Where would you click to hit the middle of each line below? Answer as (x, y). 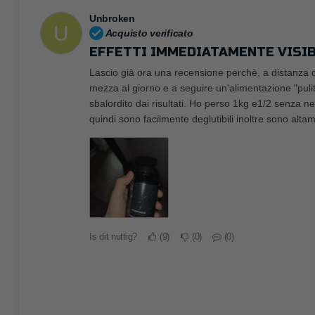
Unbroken (112, 19)
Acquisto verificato (148, 33)
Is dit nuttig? (114, 237)
